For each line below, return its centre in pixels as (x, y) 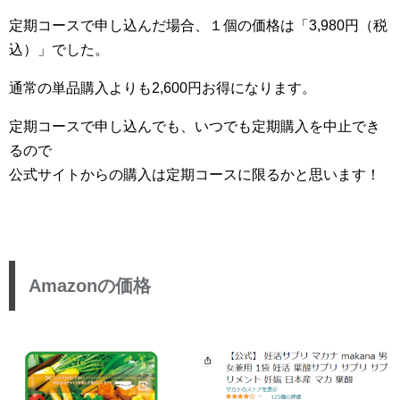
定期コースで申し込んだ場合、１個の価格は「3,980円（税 (198, 25)
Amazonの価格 (90, 285)
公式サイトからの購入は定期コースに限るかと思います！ (195, 174)
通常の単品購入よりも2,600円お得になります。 (162, 87)
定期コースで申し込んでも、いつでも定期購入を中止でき (195, 126)
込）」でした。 (59, 49)
